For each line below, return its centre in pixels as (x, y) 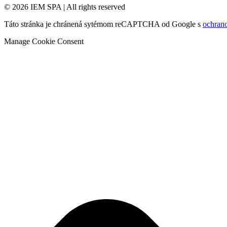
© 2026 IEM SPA (34, 7)
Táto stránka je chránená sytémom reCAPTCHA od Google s (103, 24)
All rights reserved (95, 7)
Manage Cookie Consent (44, 42)
